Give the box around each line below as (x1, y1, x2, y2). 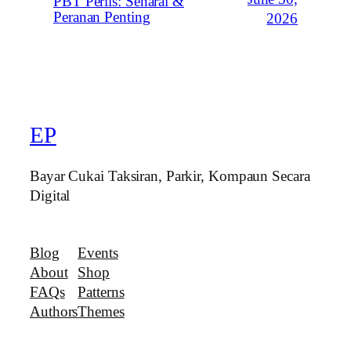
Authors (30, 304, 78, 320)
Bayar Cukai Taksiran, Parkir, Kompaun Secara (30, 168, 310, 184)
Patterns (78, 284, 125, 300)
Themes (78, 304, 125, 320)
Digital (30, 187, 71, 204)
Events (78, 245, 118, 261)
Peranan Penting (53, 9, 150, 25)
